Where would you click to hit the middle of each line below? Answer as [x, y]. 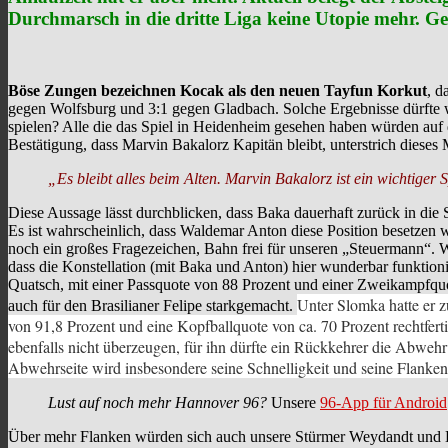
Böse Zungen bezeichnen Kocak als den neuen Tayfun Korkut [217, 91]
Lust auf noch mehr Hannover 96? [157, 403]
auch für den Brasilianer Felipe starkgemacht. [152, 306]
